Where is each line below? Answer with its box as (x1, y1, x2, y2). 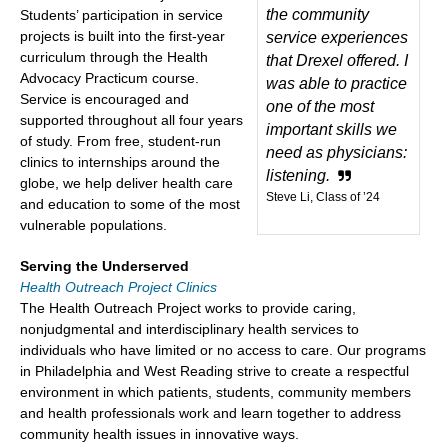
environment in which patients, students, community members (20, 383, 411, 400)
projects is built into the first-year (20, 27, 225, 44)
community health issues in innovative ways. (20, 425, 299, 442)
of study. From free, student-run (20, 132, 221, 149)
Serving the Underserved (20, 257, 189, 274)
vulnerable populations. (20, 216, 167, 233)
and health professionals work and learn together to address (20, 404, 401, 421)
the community (265, 5, 369, 23)
